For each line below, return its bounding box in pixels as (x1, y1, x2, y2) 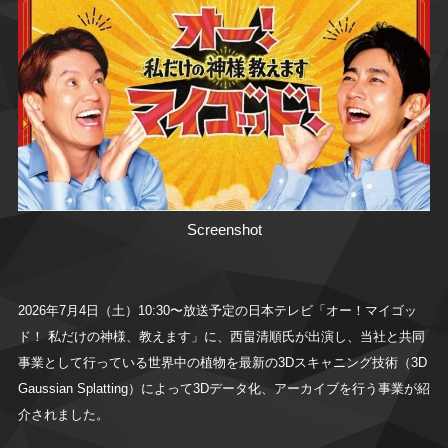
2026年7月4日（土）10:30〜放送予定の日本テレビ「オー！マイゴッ (17, 303, 417, 319)
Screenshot (186, 221, 262, 239)
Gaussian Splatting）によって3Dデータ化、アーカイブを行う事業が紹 (17, 381, 430, 397)
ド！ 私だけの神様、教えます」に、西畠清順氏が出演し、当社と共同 (17, 329, 425, 345)
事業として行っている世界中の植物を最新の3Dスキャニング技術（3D (17, 355, 427, 371)
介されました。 (17, 407, 109, 423)
